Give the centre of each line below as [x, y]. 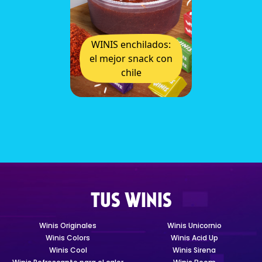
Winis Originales [68, 225]
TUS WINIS [131, 202]
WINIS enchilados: [131, 44]
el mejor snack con [131, 58]
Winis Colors [68, 238]
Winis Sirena [194, 250]
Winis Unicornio [194, 225]
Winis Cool [68, 250]
